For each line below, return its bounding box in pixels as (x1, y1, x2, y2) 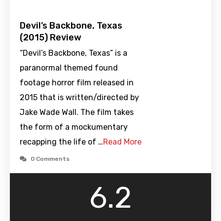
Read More (103, 137, 142, 147)
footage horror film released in (20, 78, 134, 88)
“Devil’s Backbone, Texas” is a (20, 48, 127, 58)
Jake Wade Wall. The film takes (20, 108, 134, 117)
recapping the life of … (20, 137, 103, 147)
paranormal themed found (20, 63, 118, 73)
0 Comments (31, 155, 70, 163)
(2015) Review (20, 32, 81, 43)
